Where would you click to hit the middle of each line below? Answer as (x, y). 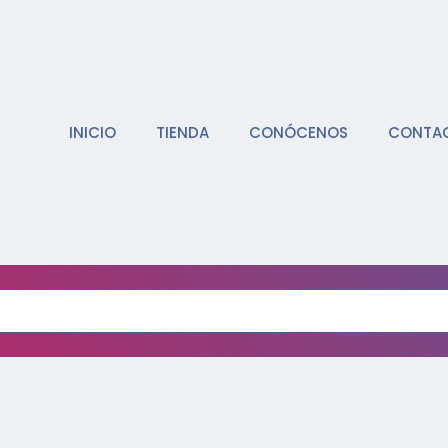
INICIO (92, 132)
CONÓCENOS (298, 132)
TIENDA (182, 132)
